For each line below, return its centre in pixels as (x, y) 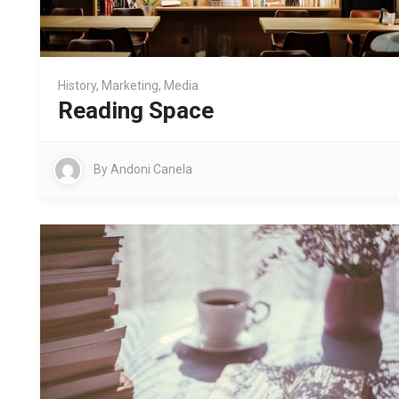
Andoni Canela (151, 170)
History (77, 86)
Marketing (130, 86)
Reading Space (136, 111)
